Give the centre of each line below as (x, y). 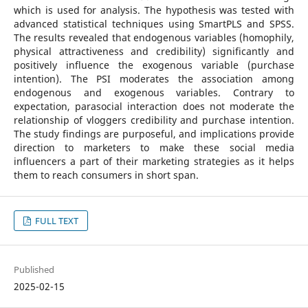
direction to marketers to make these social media (154, 147)
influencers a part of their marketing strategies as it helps (154, 161)
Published (34, 270)
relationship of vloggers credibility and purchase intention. (154, 120)
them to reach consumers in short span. (106, 175)
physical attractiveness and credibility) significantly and (154, 51)
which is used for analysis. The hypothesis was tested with (154, 10)
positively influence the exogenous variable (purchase (154, 65)
